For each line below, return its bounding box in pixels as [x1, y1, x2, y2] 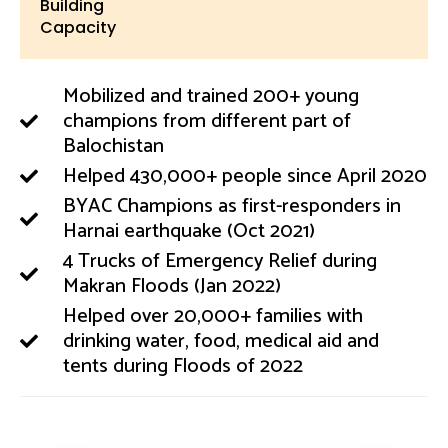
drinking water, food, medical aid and [62, 324, 379, 358]
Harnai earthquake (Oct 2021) [62, 214, 315, 248]
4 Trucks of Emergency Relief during [62, 244, 377, 278]
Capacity [40, 15, 116, 39]
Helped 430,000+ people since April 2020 [62, 159, 427, 193]
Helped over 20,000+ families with [62, 299, 363, 333]
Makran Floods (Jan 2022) [62, 269, 281, 303]
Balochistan [62, 129, 164, 163]
